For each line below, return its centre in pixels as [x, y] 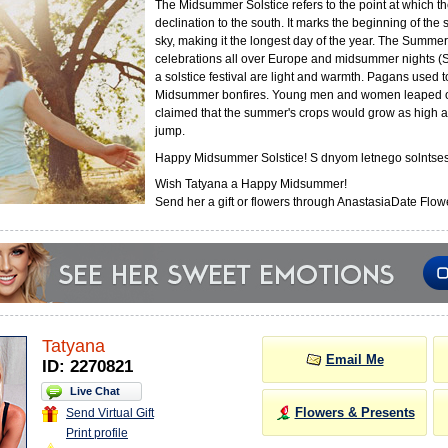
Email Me [354, 359]
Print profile [97, 432]
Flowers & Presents [354, 412]
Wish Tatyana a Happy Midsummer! [251, 184]
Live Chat [95, 391]
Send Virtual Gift [110, 413]
